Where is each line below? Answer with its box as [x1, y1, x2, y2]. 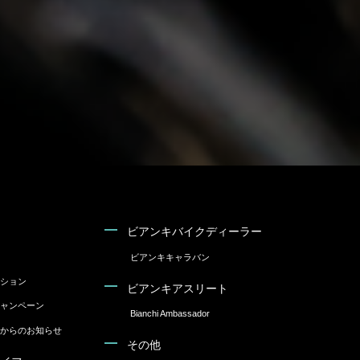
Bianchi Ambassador [130, 309, 210, 319]
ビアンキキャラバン [130, 252, 210, 262]
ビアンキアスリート [127, 281, 228, 295]
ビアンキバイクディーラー [127, 225, 262, 239]
